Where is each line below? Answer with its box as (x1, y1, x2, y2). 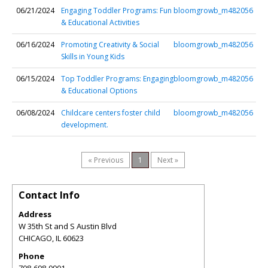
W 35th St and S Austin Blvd (19, 221, 117, 232)
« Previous (88, 155, 123, 165)
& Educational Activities (61, 17, 139, 28)
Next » (157, 155, 178, 165)
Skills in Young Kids (61, 51, 124, 62)
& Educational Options (61, 86, 137, 96)
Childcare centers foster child (61, 108, 160, 118)
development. (61, 120, 108, 130)
